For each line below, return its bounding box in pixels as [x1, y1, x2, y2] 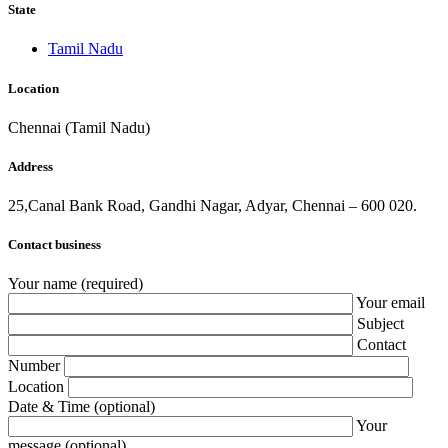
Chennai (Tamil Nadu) [8, 118, 150, 136]
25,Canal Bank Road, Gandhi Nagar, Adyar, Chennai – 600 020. [8, 197, 417, 215]
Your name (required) [8, 275, 143, 293]
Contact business [8, 237, 101, 253]
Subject [357, 315, 404, 333]
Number [8, 357, 64, 375]
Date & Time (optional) [8, 398, 155, 416]
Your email [356, 294, 425, 312]
